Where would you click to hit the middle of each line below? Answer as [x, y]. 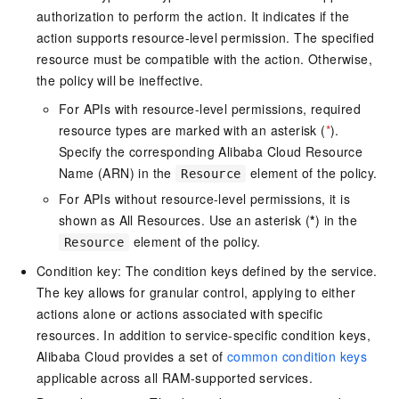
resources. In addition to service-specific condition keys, [204, 335]
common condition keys [297, 357]
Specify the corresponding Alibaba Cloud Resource [211, 152]
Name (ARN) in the [118, 173]
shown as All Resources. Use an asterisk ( [185, 220]
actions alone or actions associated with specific [180, 314]
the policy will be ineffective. [120, 81]
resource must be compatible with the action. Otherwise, [204, 59]
